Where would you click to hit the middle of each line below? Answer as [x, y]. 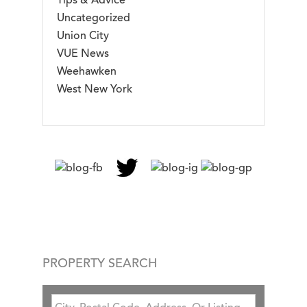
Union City [83, 36]
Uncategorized [94, 18]
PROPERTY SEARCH [100, 263]
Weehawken [87, 71]
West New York [95, 89]
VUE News [83, 53]
